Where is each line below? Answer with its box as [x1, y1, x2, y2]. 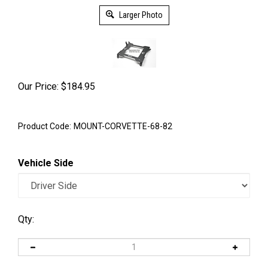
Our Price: [18, 81, 59, 92]
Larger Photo [117, 10, 163, 20]
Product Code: [18, 121, 71, 131]
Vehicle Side [18, 157, 74, 169]
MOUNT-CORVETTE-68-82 [74, 121, 172, 131]
